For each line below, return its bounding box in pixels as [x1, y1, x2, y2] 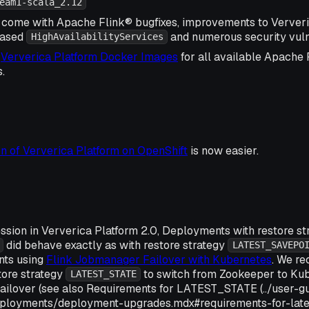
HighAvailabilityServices [30, 31, 163, 43]
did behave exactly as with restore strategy [3, 237, 228, 252]
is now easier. [188, 143, 259, 159]
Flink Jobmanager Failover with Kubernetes [46, 252, 272, 267]
